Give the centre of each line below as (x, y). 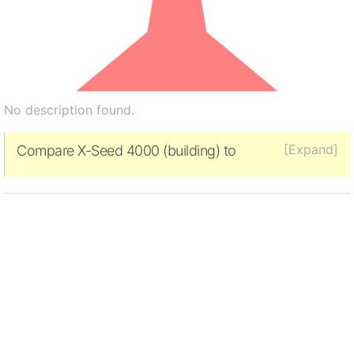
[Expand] (311, 149)
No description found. (69, 109)
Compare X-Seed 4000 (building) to (126, 150)
